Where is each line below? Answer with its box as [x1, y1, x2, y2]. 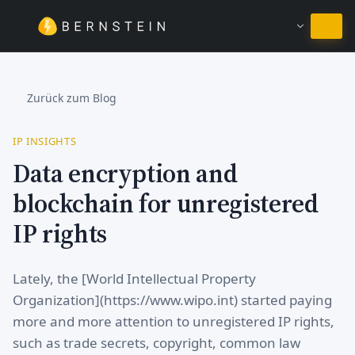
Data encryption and [13, 155, 238, 191]
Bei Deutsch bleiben [131, 21, 224, 36]
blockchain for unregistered [13, 185, 319, 221]
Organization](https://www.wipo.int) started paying [13, 290, 332, 309]
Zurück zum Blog [26, 90, 116, 105]
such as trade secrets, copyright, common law [13, 333, 300, 352]
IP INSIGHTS [13, 133, 77, 148]
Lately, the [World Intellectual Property [13, 269, 256, 288]
